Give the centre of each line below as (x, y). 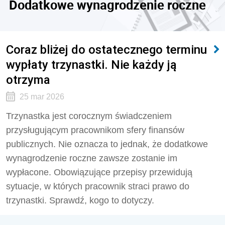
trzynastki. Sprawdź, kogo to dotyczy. (80, 200)
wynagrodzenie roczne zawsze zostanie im (92, 158)
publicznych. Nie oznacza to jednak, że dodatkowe (107, 144)
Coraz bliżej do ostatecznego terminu (106, 49)
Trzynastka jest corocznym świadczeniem (89, 116)
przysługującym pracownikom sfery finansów (95, 130)
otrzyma (28, 80)
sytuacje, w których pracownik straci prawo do (98, 186)
